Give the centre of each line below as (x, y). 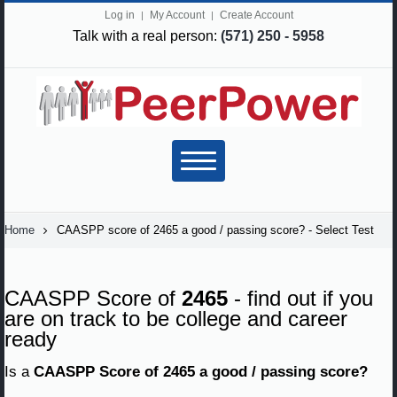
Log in (119, 15)
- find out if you (300, 299)
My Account (177, 15)
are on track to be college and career (176, 319)
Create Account (256, 15)
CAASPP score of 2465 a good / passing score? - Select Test (215, 230)
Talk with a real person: (147, 35)
